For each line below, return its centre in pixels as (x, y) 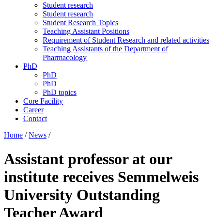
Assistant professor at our (88, 159)
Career (33, 110)
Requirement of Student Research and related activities (126, 40)
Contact (35, 119)
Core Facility (43, 101)
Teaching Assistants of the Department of (105, 49)
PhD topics (60, 93)
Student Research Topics (80, 23)
